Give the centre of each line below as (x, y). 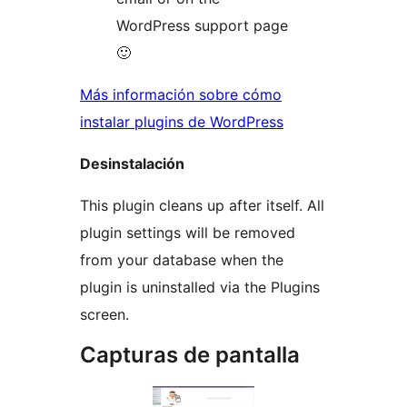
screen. (104, 315)
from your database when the (182, 260)
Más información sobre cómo (181, 95)
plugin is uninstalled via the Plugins (200, 288)
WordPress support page (202, 26)
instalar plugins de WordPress (182, 122)
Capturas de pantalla (190, 355)
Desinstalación (132, 164)
